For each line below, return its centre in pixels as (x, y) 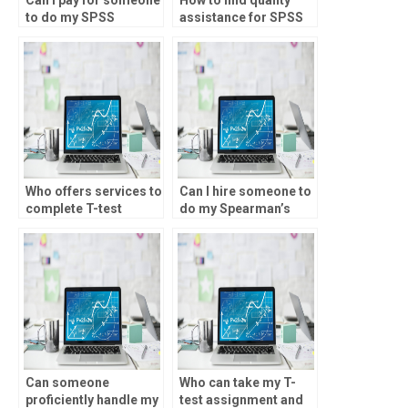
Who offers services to (94, 191)
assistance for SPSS (241, 17)
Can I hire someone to (245, 191)
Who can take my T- (238, 382)
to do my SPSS (70, 17)
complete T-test (74, 208)
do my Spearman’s (235, 208)
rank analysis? (223, 225)
